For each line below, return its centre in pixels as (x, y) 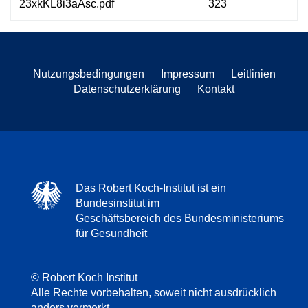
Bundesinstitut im (118, 203)
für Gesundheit (111, 233)
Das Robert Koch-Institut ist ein (151, 188)
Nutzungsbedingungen (88, 74)
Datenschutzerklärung (127, 89)
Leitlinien (253, 74)
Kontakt (216, 89)
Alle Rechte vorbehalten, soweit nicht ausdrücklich (154, 292)
